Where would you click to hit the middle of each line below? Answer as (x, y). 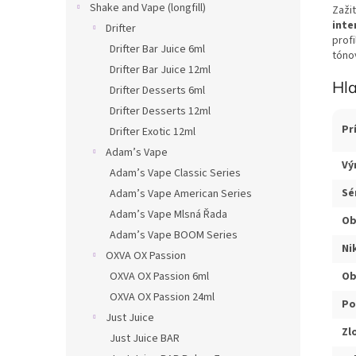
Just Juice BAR (145, 339)
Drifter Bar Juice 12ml (160, 70)
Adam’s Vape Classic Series (175, 173)
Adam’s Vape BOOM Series (174, 235)
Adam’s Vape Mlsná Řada (168, 215)
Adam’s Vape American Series (181, 194)
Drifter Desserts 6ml (157, 91)
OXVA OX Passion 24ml (162, 297)
